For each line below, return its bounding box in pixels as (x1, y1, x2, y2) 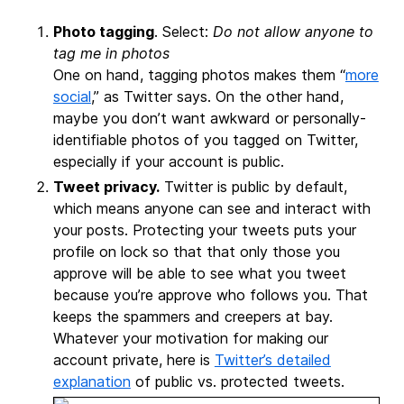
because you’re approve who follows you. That (52, 285, 368, 304)
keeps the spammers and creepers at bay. (52, 307, 333, 326)
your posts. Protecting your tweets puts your (52, 220, 356, 239)
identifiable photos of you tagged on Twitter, (52, 130, 358, 149)
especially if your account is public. (52, 151, 284, 170)
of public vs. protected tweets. (130, 372, 344, 390)
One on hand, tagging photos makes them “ (52, 65, 345, 84)
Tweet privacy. (52, 177, 160, 196)
